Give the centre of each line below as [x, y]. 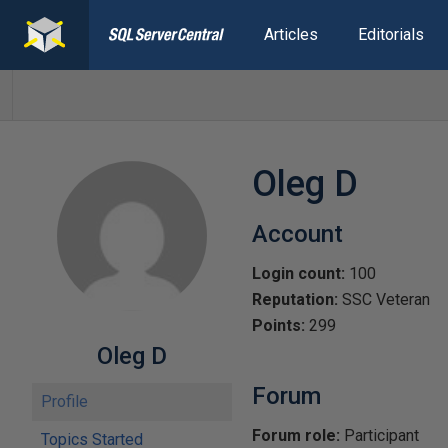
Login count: [298, 273]
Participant [379, 435]
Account [297, 234]
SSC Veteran [384, 299]
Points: [278, 325]
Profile [64, 401]
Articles [290, 34]
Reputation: [295, 299]
